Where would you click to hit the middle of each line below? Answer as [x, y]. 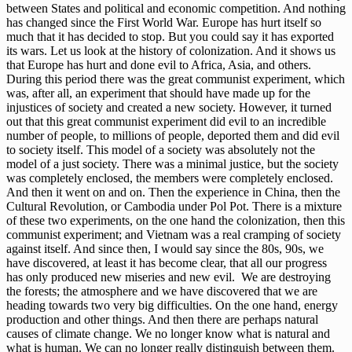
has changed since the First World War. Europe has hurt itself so [164, 23]
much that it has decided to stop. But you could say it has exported [170, 37]
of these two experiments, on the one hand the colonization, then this [176, 221]
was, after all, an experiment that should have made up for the [158, 93]
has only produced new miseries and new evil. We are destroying [169, 277]
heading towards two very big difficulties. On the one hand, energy [172, 306]
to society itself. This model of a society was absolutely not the [161, 150]
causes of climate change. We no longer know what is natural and [168, 334]
